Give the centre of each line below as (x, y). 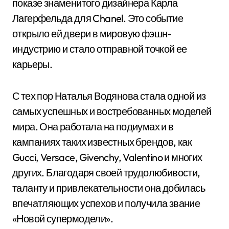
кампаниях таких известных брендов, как (102, 142)
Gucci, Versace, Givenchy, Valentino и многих (107, 157)
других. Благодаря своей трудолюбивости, (106, 173)
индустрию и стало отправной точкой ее (100, 49)
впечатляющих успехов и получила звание (106, 203)
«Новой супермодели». (63, 219)
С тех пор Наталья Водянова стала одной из (109, 96)
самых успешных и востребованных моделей (112, 111)
